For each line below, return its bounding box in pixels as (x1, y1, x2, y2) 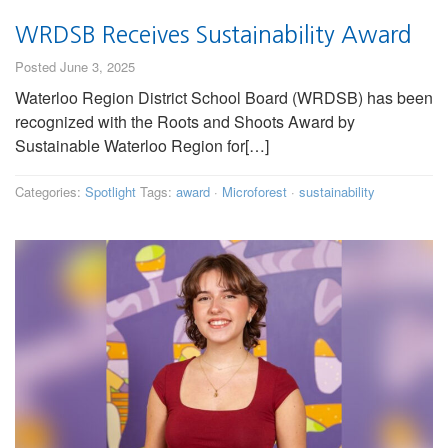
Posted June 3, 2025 (15, 57, 135, 77)
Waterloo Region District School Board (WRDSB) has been (15, 86, 433, 110)
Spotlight (85, 182, 136, 202)
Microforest (222, 182, 287, 202)
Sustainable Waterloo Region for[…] (15, 134, 269, 158)
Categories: (15, 182, 85, 202)
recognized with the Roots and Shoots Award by (15, 110, 355, 134)
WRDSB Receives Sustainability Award (15, 23, 412, 47)
